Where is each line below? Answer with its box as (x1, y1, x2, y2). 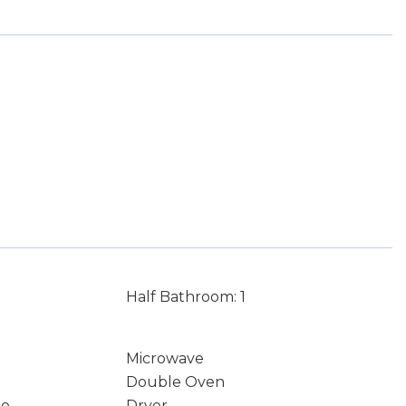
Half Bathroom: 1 (125, 288, 246, 305)
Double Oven (125, 373, 225, 391)
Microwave (125, 350, 204, 367)
